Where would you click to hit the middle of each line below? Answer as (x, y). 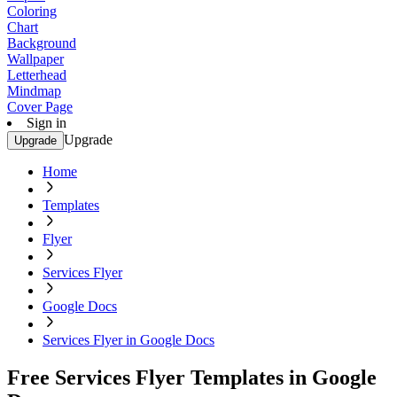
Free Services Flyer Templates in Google (192, 377)
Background (42, 43)
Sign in (47, 123)
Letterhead (37, 75)
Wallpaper (35, 59)
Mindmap (34, 91)
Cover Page (40, 107)
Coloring (32, 11)
